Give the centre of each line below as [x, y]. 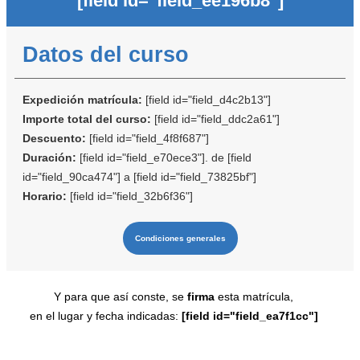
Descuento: [56, 139]
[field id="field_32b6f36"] [131, 196]
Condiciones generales [180, 239]
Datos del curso [106, 55]
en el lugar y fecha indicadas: [105, 316]
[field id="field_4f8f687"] [149, 139]
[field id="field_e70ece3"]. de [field [166, 158]
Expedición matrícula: [84, 100]
